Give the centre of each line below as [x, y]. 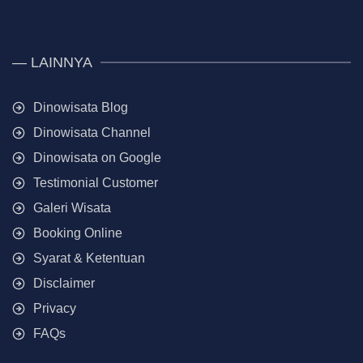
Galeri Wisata [72, 207]
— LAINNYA [52, 62]
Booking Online [78, 233]
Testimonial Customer [96, 182]
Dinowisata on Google [97, 157]
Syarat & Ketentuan [89, 258]
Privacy [55, 308]
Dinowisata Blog [81, 107]
